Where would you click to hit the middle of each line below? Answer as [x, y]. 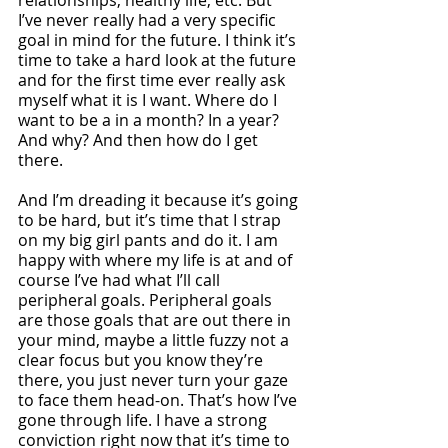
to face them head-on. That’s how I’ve [159, 400]
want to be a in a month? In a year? [150, 120]
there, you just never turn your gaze [155, 380]
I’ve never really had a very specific [149, 20]
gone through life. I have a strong [144, 420]
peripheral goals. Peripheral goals [147, 300]
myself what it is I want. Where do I [149, 100]
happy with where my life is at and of [157, 260]
